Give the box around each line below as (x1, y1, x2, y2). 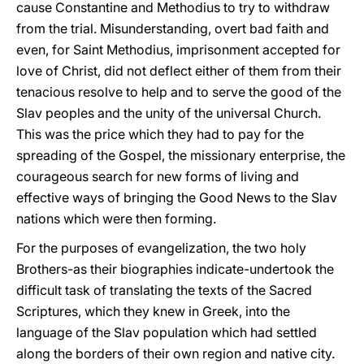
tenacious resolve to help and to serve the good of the (16, 84, 341, 100)
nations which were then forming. (16, 210, 216, 227)
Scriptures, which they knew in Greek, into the (16, 303, 290, 319)
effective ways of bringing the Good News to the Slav (16, 189, 337, 206)
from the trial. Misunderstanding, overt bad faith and (16, 20, 329, 37)
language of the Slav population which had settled (16, 324, 317, 340)
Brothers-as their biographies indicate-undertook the (16, 261, 334, 277)
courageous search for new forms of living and (16, 168, 299, 184)
